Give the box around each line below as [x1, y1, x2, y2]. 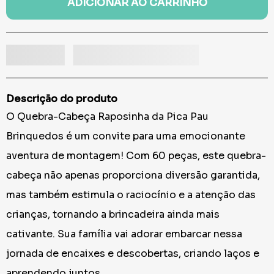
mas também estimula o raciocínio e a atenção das [6, 188, 256, 202]
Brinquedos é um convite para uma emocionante [6, 130, 245, 143]
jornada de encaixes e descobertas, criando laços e [6, 247, 259, 261]
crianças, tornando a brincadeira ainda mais [6, 208, 220, 221]
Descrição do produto [6, 92, 117, 106]
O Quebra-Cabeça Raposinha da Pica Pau [6, 110, 209, 124]
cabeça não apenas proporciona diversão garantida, [6, 169, 260, 182]
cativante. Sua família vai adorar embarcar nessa [6, 228, 242, 241]
